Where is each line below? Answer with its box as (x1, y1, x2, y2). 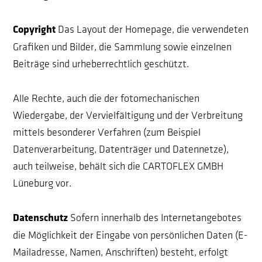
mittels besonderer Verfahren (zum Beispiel (13, 127, 201, 137)
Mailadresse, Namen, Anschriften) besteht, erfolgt (13, 247, 229, 257)
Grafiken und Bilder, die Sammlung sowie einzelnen (13, 42, 232, 52)
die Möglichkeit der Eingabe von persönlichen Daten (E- (13, 230, 249, 240)
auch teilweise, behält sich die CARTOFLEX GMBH (13, 161, 224, 171)
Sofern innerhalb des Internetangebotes (70, 213, 242, 223)
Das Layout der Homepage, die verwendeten (58, 25, 249, 35)
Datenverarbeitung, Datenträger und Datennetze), (13, 144, 229, 154)
